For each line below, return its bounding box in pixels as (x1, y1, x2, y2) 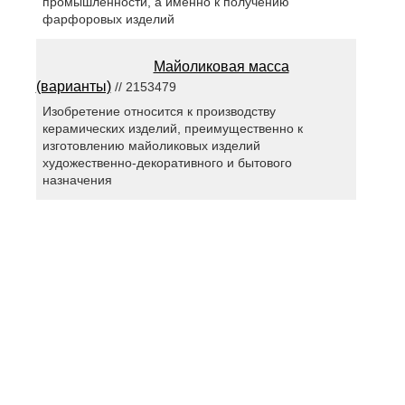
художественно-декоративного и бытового (42, 155, 292, 171)
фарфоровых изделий (42, 12, 174, 27)
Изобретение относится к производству (42, 104, 276, 119)
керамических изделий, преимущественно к (42, 121, 303, 137)
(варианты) (35, 79, 111, 95)
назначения (42, 173, 112, 188)
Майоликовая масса (153, 59, 289, 75)
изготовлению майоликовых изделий (42, 138, 260, 154)
